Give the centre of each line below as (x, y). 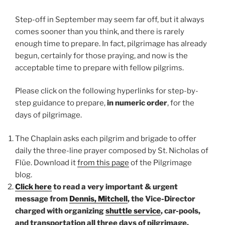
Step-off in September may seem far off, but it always (110, 19)
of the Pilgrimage (160, 162)
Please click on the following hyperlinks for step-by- (107, 91)
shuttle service (133, 211)
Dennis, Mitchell (98, 199)
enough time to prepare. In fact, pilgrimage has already (111, 43)
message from (42, 199)
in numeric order (137, 103)
